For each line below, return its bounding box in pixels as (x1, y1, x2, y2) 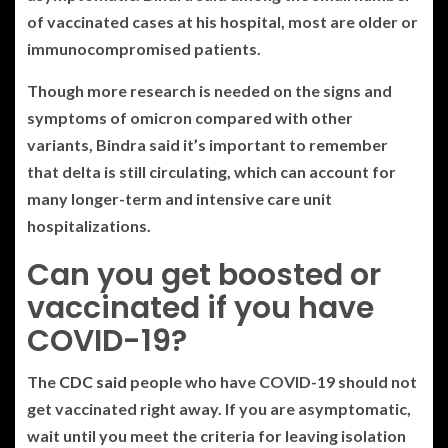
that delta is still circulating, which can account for (27, 161, 396, 181)
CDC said (59, 371, 127, 391)
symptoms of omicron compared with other (27, 107, 353, 127)
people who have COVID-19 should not (127, 371, 417, 391)
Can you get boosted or (27, 253, 381, 296)
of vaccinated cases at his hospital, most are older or (27, 11, 418, 31)
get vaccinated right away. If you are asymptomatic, (27, 398, 411, 418)
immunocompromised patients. (27, 38, 261, 58)
